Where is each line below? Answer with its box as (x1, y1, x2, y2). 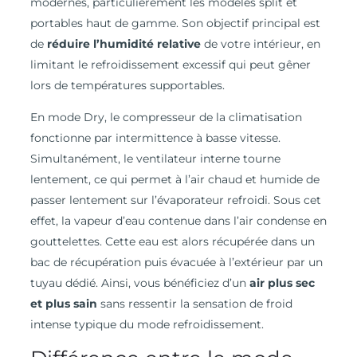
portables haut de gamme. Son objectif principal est (29, 16, 320, 31)
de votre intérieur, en (200, 37, 320, 52)
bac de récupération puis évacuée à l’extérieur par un (29, 255, 323, 270)
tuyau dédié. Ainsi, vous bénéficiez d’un (29, 276, 249, 291)
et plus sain (29, 296, 97, 312)
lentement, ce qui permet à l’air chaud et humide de (29, 172, 320, 187)
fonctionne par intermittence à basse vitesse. (29, 131, 280, 146)
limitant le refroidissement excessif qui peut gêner (29, 57, 311, 73)
